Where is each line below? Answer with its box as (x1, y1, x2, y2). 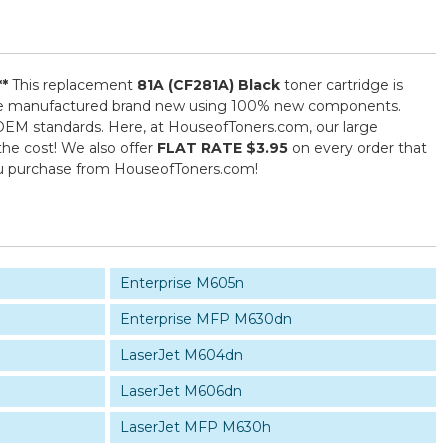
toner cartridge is (280, 76, 403, 94)
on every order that (288, 139, 427, 157)
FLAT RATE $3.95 (157, 139, 288, 157)
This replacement (8, 76, 137, 94)
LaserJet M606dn (119, 382, 242, 400)
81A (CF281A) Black (137, 76, 280, 94)
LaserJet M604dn (119, 346, 243, 364)
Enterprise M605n (119, 274, 244, 292)
